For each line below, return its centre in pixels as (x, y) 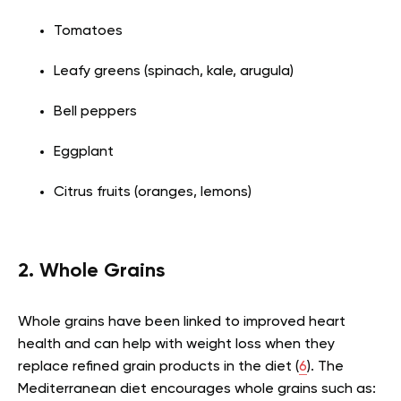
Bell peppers (95, 112)
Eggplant (84, 153)
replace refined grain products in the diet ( (158, 367)
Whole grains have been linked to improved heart (182, 323)
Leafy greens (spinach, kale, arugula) (174, 72)
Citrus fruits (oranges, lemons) (153, 193)
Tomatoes (88, 32)
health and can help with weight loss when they (176, 345)
